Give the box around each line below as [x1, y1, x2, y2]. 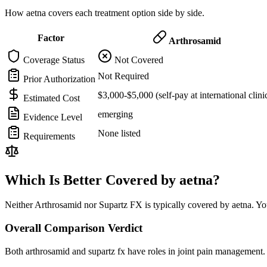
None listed [98, 128, 141, 138]
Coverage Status [21, 54, 85, 65]
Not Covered [112, 54, 163, 65]
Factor [38, 32, 64, 43]
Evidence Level [21, 111, 82, 122]
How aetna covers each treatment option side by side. [5, 7, 204, 18]
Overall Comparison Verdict [5, 222, 142, 235]
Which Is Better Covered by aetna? [5, 172, 220, 188]
